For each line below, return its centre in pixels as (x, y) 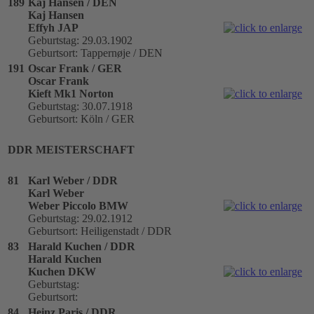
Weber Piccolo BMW (78, 205)
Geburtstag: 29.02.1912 (80, 218)
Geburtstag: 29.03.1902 (80, 40)
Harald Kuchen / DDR (82, 246)
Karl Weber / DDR (73, 180)
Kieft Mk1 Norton (71, 93)
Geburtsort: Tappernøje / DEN (95, 53)
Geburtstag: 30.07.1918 (80, 106)
